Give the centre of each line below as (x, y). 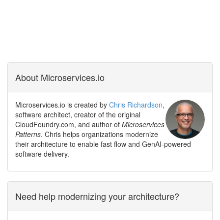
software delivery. (42, 154)
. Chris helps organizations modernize (99, 134)
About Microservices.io (60, 77)
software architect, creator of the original (78, 115)
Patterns (28, 134)
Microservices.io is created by (62, 105)
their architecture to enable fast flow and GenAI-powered (103, 144)
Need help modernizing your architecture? (97, 196)
